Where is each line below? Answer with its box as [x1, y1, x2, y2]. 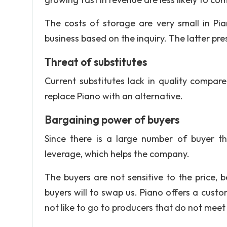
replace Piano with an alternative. [45, 90, 183, 102]
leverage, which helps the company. [45, 148, 190, 160]
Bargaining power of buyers [45, 113, 179, 126]
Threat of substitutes [45, 55, 147, 68]
